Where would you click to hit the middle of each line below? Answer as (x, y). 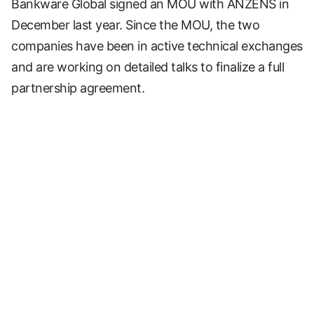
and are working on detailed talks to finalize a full (148, 67)
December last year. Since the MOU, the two (135, 25)
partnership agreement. (78, 88)
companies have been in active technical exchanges (157, 46)
